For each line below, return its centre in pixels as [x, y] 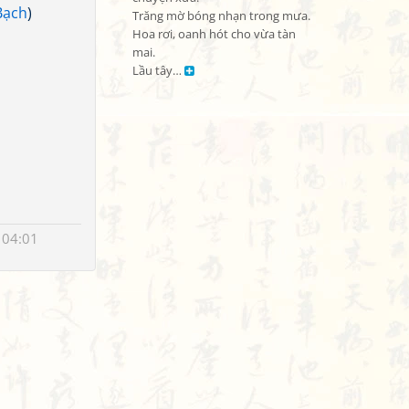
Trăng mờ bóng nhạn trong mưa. [221, 16]
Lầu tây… [158, 71]
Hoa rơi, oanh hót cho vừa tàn [214, 34]
